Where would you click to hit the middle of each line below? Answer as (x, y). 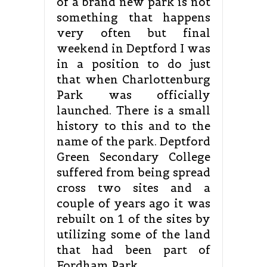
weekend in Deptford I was (133, 49)
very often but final (133, 33)
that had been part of (133, 250)
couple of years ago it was (133, 204)
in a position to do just (133, 64)
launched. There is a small (133, 111)
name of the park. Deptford (133, 142)
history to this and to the (133, 126)
